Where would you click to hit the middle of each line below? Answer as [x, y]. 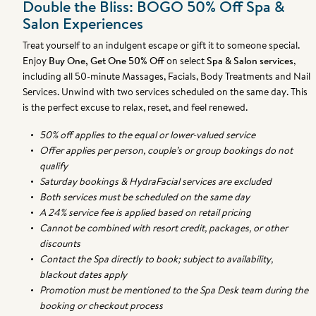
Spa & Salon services [250, 61]
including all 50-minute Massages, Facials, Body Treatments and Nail [167, 77]
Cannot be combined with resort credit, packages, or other [164, 228]
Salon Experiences [83, 24]
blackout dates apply [84, 275]
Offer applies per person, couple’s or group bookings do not [166, 151]
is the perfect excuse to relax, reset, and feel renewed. [135, 108]
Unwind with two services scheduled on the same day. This [185, 92]
